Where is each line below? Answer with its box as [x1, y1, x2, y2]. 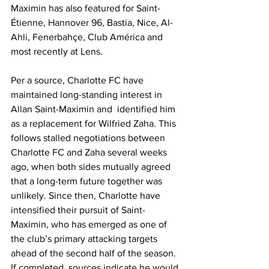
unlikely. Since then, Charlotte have [11, 190, 163, 201]
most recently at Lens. [11, 46, 105, 57]
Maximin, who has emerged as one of [11, 219, 169, 230]
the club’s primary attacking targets [11, 234, 160, 244]
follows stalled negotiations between [11, 133, 168, 144]
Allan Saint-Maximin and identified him [11, 104, 178, 115]
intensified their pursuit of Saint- [11, 205, 145, 216]
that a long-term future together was [11, 176, 165, 187]
